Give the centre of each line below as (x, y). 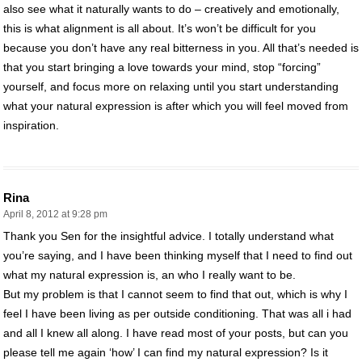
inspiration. (31, 125)
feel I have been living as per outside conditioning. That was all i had (177, 313)
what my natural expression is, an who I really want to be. (149, 274)
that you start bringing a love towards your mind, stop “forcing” (162, 67)
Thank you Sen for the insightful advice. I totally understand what (168, 236)
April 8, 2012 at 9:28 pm (55, 214)
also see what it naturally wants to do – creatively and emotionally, (171, 8)
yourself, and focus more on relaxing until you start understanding (171, 86)
